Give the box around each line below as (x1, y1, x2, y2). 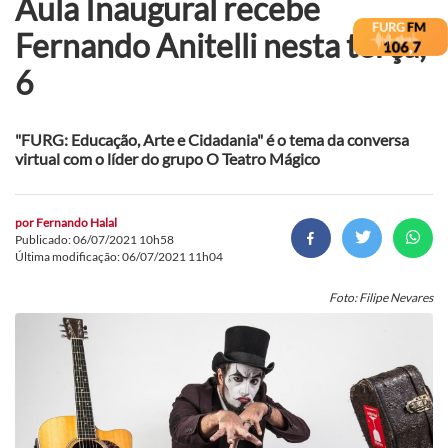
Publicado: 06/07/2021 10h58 (15, 231, 174, 247)
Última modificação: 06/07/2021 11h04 (15, 248, 223, 264)
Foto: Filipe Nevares (329, 289, 433, 305)
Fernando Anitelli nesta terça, (15, 25, 426, 65)
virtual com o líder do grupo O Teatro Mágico (15, 148, 320, 168)
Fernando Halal (36, 214, 117, 230)
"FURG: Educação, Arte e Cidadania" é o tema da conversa (15, 129, 409, 149)
